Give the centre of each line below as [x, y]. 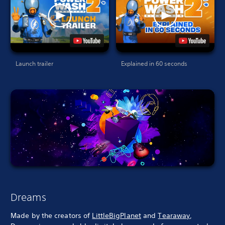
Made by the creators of [51, 215]
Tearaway [174, 215]
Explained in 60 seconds [154, 64]
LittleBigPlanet [117, 215]
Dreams [28, 197]
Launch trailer [34, 64]
